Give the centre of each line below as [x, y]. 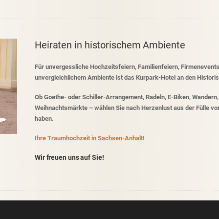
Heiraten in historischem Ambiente [110, 45]
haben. [44, 119]
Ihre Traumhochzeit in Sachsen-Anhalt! [89, 138]
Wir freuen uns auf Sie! [69, 158]
